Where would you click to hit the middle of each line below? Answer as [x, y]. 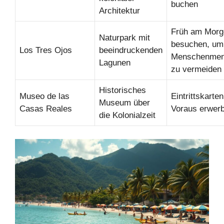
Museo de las [44, 96]
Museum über [124, 103]
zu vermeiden [196, 69]
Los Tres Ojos [46, 50]
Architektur [119, 11]
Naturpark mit [124, 38]
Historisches [122, 90]
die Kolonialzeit [127, 115]
